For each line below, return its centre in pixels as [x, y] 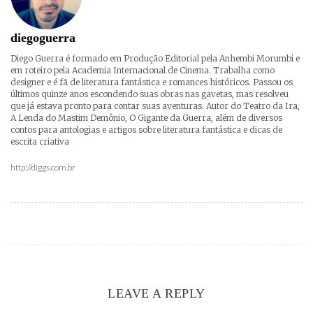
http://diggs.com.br [43, 168]
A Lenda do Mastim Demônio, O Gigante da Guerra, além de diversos [146, 118]
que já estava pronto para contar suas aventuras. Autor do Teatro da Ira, [155, 106]
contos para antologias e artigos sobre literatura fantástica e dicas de [146, 130]
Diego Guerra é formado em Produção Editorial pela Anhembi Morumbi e [155, 59]
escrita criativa [40, 142]
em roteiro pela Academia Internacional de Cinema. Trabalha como [143, 71]
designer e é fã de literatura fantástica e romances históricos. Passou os [152, 82]
